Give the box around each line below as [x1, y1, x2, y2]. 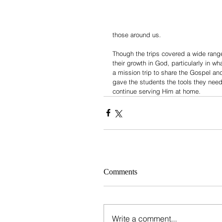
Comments [104, 167, 137, 176]
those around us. [112, 30, 161, 39]
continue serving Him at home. [112, 87, 201, 95]
